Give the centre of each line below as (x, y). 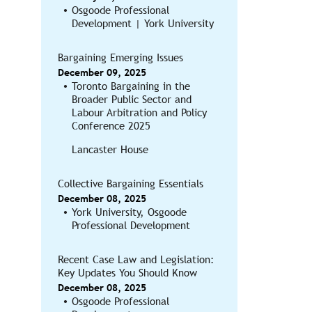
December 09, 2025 (102, 72)
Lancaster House (110, 149)
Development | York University (142, 23)
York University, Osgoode (129, 212)
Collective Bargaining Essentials (130, 184)
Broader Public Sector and (131, 99)
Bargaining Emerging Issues (120, 57)
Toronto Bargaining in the (131, 86)
